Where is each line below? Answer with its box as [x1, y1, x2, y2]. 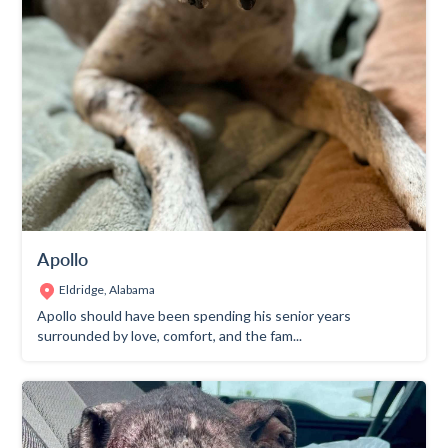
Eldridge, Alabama [59, 281, 156, 297]
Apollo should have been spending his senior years [37, 306, 352, 324]
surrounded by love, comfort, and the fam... [37, 326, 303, 344]
